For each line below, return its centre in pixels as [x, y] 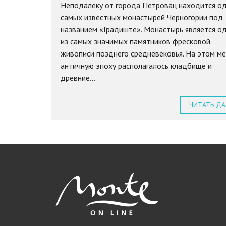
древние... [78, 78]
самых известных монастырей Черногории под [142, 17]
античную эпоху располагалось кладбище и [136, 66]
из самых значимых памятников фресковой [135, 42]
